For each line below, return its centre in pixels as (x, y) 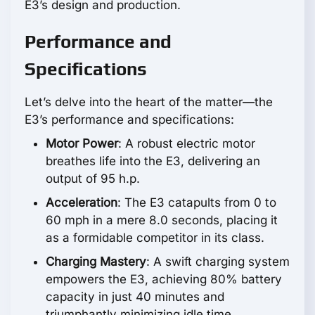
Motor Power (82, 144)
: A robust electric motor (187, 144)
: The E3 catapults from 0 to (197, 203)
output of (73, 179)
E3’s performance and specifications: (129, 120)
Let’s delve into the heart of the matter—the (149, 102)
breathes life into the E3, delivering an (153, 161)
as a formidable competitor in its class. (155, 238)
